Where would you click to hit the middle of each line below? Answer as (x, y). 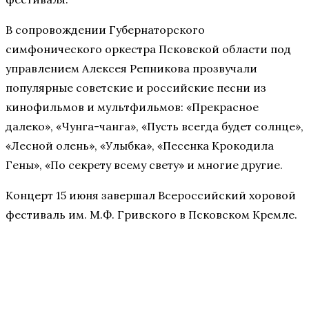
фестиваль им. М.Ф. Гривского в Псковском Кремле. (151, 215)
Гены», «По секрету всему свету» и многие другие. (144, 165)
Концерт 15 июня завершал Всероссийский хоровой (151, 195)
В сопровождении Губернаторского (105, 30)
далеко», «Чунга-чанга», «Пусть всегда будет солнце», (154, 126)
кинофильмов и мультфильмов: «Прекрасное (132, 107)
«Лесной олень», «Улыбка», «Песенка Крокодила (140, 146)
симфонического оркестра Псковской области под (148, 49)
